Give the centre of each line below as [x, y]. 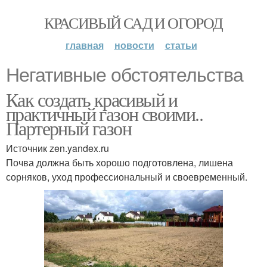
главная [84, 45]
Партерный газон [69, 128]
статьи [181, 45]
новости [134, 45]
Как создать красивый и [92, 99]
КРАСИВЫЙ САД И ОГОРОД [133, 23]
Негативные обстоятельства [125, 75]
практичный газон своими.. [104, 114]
